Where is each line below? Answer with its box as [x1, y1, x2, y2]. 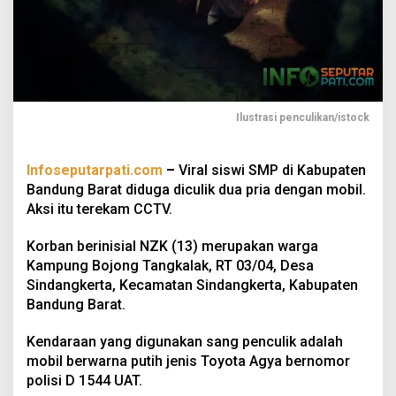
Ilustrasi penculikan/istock [236, 110, 369, 124]
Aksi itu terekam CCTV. [27, 200, 172, 217]
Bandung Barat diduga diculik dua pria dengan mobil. [27, 180, 366, 198]
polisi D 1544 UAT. [27, 371, 142, 389]
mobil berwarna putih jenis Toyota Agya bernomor [27, 352, 350, 369]
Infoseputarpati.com [27, 161, 163, 179]
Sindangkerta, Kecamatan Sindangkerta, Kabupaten [27, 276, 358, 293]
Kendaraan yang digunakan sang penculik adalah [27, 332, 343, 350]
